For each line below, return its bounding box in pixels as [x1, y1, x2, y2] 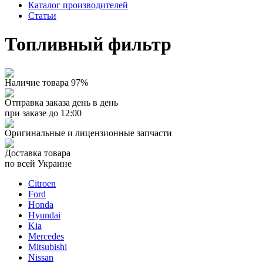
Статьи [28, 11, 56, 21]
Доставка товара [5, 147, 70, 158]
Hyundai [28, 210, 60, 220]
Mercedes [28, 231, 64, 241]
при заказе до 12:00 [5, 107, 82, 118]
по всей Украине [5, 158, 72, 168]
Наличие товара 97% [5, 77, 88, 87]
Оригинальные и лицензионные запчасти [5, 127, 172, 138]
